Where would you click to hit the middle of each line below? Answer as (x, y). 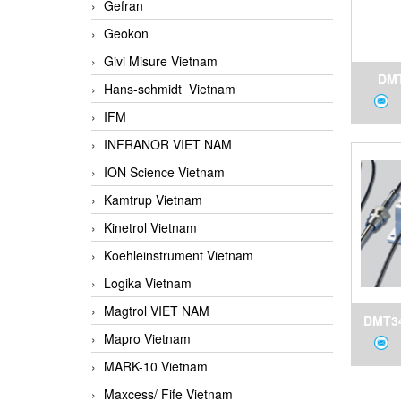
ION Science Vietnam (164, 172)
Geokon (126, 34)
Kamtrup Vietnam (153, 200)
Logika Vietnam (148, 283)
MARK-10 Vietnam (156, 367)
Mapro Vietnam (147, 339)
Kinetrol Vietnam (150, 228)
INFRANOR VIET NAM (168, 145)
